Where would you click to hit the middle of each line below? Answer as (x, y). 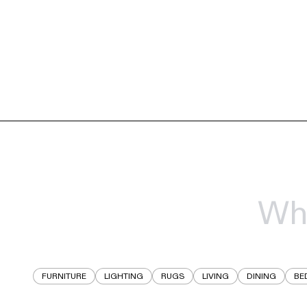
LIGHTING (123, 277)
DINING (261, 277)
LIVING (215, 277)
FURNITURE (64, 277)
